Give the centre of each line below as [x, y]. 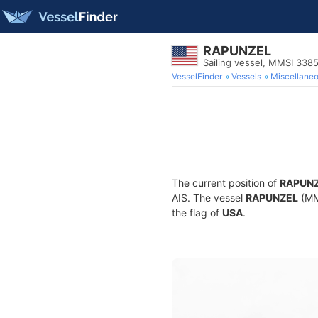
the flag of [197, 213]
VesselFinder [197, 76]
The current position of [226, 183]
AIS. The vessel [209, 198]
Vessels [246, 76]
